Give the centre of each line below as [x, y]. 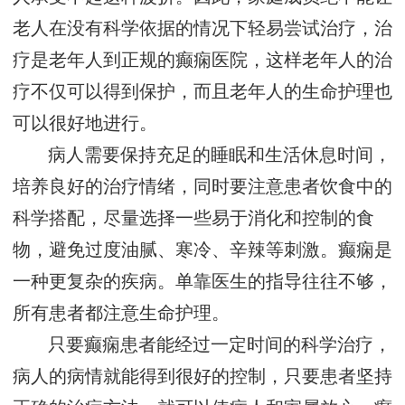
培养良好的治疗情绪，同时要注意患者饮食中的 [202, 187]
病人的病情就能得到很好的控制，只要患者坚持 [202, 377]
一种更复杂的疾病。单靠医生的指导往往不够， [202, 282]
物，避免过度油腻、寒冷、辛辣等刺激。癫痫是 [202, 250]
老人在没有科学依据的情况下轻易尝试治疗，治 [202, 29]
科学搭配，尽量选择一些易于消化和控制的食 [193, 219]
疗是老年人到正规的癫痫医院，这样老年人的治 [202, 61]
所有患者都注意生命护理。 [121, 314]
